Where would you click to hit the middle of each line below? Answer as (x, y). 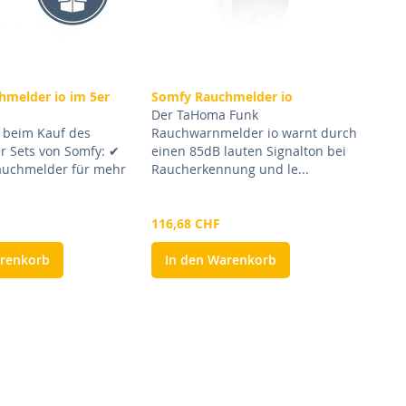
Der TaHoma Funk (204, 115)
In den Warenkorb (220, 260)
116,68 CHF (185, 224)
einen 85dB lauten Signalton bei (248, 151)
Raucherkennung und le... (230, 169)
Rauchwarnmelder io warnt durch (254, 133)
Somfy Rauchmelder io (222, 97)
